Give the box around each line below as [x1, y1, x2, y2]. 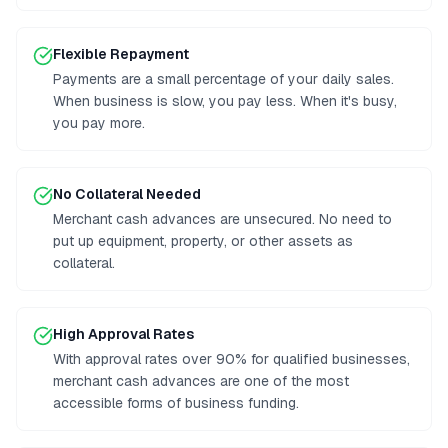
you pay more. [53, 114, 145, 132]
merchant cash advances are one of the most [53, 372, 349, 390]
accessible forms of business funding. [53, 394, 299, 412]
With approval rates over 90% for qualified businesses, [53, 350, 410, 368]
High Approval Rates [53, 325, 194, 343]
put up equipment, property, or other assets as [53, 232, 353, 250]
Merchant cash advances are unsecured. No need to [53, 210, 392, 228]
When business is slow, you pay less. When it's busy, [53, 92, 397, 110]
